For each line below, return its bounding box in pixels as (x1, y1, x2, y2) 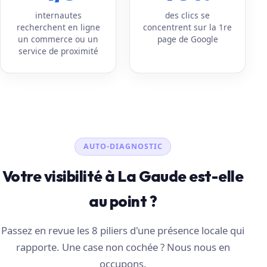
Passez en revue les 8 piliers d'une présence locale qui (1, 223, 245, 238)
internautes (35, 9, 82, 21)
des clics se (165, 9, 210, 21)
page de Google (157, 33, 218, 45)
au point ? (89, 191, 157, 212)
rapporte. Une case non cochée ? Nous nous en (15, 240, 230, 254)
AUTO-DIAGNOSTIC (83, 141, 163, 151)
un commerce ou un (18, 33, 99, 45)
